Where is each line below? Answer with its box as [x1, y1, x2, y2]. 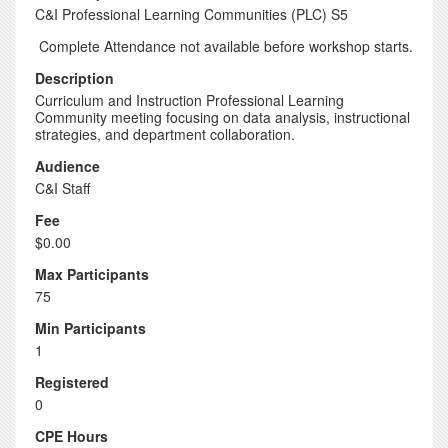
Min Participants [35, 318, 146, 338]
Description [35, 68, 114, 88]
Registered [35, 372, 109, 392]
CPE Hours [35, 426, 108, 446]
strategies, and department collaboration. [35, 124, 295, 144]
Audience [35, 156, 100, 176]
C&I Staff [35, 178, 90, 198]
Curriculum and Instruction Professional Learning [35, 90, 344, 110]
